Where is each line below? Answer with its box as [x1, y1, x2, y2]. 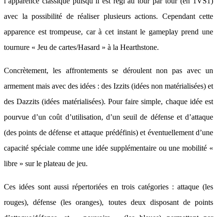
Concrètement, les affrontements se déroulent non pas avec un [4, 66, 213, 75]
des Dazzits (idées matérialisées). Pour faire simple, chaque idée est [4, 97, 213, 106]
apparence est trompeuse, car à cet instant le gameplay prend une [4, 28, 213, 36]
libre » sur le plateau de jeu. [4, 159, 88, 168]
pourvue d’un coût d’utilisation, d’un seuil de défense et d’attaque [4, 113, 213, 121]
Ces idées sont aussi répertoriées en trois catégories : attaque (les [4, 183, 213, 191]
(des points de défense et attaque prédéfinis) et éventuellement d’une [4, 128, 213, 137]
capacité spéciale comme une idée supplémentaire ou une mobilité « [4, 144, 213, 152]
